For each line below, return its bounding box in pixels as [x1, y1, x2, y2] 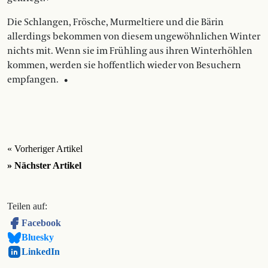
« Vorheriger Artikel [7, 144, 83, 154]
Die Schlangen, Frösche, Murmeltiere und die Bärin [7, 16, 224, 29]
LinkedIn [22, 246, 60, 257]
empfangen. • [7, 74, 69, 86]
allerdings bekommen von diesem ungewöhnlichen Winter [7, 31, 260, 43]
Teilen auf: [7, 201, 47, 212]
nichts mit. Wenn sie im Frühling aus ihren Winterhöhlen [7, 45, 252, 57]
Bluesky [22, 232, 54, 243]
